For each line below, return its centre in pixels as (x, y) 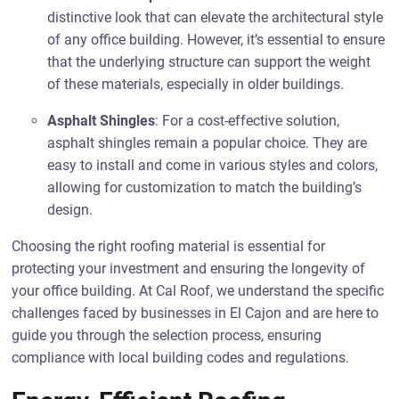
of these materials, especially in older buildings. (196, 84)
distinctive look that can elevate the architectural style (216, 17)
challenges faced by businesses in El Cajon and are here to (195, 313)
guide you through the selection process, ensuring (167, 335)
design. (70, 210)
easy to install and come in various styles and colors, (213, 165)
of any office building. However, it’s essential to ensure (216, 40)
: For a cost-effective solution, (248, 121)
